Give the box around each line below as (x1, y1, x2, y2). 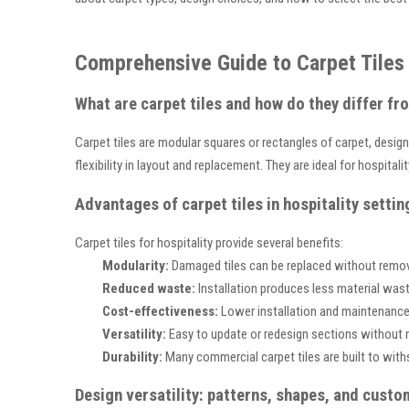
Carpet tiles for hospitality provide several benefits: (75, 234, 343, 251)
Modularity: (102, 257, 169, 274)
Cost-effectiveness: (102, 302, 218, 320)
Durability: (102, 348, 163, 365)
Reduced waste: (102, 279, 195, 297)
